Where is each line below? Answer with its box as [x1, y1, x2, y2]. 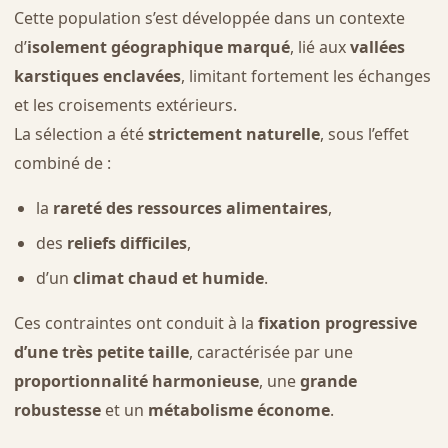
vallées [349, 36, 405, 59]
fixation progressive [257, 311, 417, 334]
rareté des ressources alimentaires [52, 197, 328, 220]
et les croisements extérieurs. [13, 94, 237, 117]
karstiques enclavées [13, 65, 181, 88]
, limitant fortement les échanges [180, 65, 431, 88]
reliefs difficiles [66, 231, 187, 254]
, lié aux [289, 36, 350, 59]
